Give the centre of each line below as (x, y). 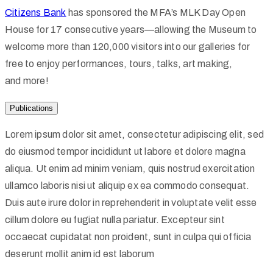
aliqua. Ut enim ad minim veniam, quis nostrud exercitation (130, 168)
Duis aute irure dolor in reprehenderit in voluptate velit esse (131, 202)
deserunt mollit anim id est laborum (80, 253)
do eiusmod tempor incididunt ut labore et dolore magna (125, 151)
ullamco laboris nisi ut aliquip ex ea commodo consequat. (127, 185)
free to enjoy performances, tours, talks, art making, (119, 63)
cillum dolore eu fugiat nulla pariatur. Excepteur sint (115, 219)
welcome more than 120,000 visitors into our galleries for (128, 46)
